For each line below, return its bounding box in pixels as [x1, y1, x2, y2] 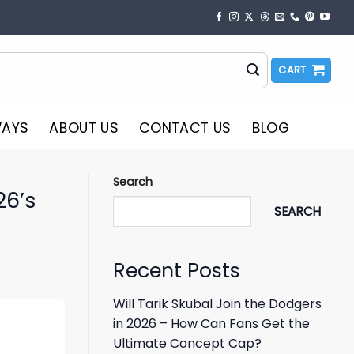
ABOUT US [49, 118, 119, 137]
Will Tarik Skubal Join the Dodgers [113, 295, 322, 314]
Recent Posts [113, 256, 240, 285]
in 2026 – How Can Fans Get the [113, 314, 310, 333]
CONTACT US [139, 118, 232, 137]
